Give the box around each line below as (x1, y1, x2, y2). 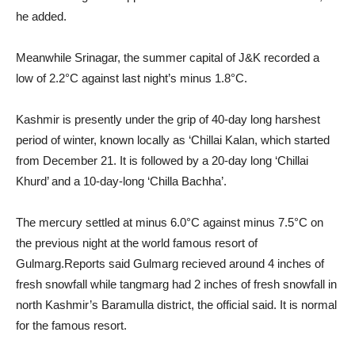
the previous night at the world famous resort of (16, 236, 258, 250)
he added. (16, 10, 67, 24)
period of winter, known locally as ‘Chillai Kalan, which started (16, 133, 330, 147)
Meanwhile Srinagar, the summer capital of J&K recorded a (16, 51, 319, 65)
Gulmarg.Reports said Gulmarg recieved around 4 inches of (16, 257, 324, 271)
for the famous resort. (16, 319, 127, 333)
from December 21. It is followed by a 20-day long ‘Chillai (16, 154, 308, 168)
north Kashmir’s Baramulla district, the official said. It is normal (16, 298, 337, 312)
